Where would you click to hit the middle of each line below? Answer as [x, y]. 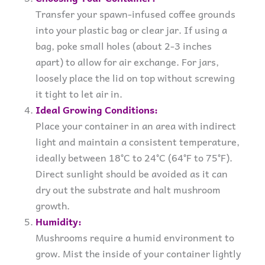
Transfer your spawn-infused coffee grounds [135, 14]
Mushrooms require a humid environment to [135, 237]
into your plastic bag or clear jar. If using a [131, 30]
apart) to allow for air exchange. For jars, [127, 62]
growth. [53, 206]
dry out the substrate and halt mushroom [128, 190]
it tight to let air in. [79, 94]
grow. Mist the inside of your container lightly [138, 253]
